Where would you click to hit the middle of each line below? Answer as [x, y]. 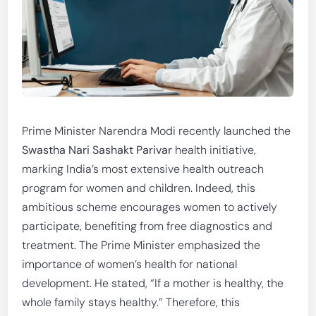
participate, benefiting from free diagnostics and [147, 226]
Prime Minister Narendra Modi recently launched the [157, 131]
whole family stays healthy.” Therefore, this [131, 302]
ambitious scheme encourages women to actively [150, 207]
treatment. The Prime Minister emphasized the [141, 245]
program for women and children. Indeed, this [139, 188]
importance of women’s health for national [130, 264]
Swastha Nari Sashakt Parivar [97, 150]
